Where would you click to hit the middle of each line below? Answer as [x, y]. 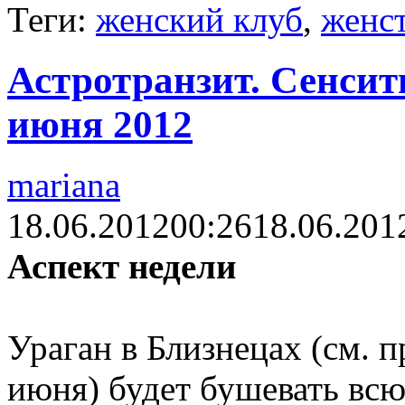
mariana [64, 184]
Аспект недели [122, 266]
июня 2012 [100, 125]
